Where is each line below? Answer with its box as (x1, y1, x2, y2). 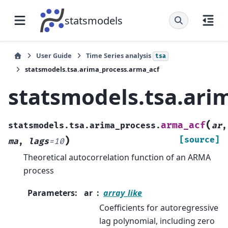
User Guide (36, 51, 72, 60)
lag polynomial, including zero (99, 215, 215, 227)
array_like (103, 187, 142, 199)
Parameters (27, 187, 75, 199)
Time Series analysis (86, 51, 153, 60)
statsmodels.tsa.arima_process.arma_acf (25, 65, 159, 74)
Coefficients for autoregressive (99, 202, 218, 214)
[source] (179, 134, 220, 145)
